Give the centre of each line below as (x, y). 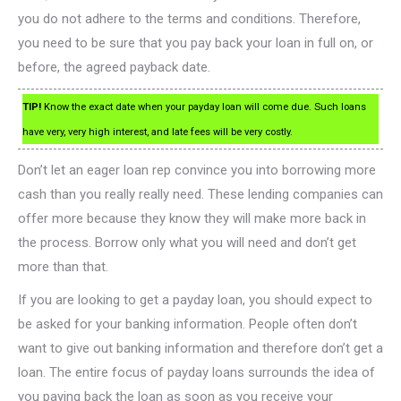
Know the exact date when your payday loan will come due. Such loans (204, 107)
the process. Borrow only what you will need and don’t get (187, 242)
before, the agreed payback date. (114, 67)
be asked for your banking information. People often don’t (188, 324)
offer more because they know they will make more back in (192, 218)
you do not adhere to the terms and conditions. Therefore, (189, 18)
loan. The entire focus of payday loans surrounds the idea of (196, 372)
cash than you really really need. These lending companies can (200, 194)
